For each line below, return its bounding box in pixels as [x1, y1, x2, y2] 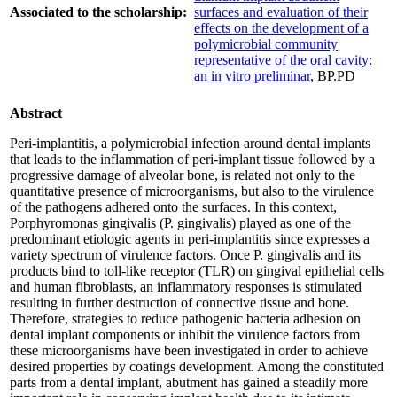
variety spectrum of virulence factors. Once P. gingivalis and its [10, 246, 361, 262]
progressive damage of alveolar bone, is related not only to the [10, 167, 355, 183]
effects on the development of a [194, 19, 369, 35]
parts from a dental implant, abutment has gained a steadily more [10, 374, 368, 390]
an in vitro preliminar [194, 67, 310, 83]
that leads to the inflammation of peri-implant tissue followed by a [10, 151, 375, 167]
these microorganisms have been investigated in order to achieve [10, 342, 368, 358]
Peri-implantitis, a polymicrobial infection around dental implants [10, 135, 370, 151]
